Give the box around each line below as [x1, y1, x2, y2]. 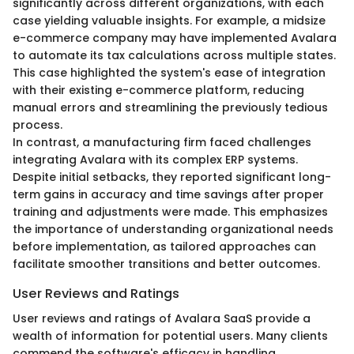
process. [13, 116, 62, 133]
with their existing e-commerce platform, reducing [13, 81, 304, 98]
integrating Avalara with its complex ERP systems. [13, 151, 298, 168]
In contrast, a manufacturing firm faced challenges [13, 134, 311, 150]
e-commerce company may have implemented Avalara [13, 29, 337, 46]
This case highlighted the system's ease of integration [13, 64, 326, 81]
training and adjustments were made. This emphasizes [13, 203, 328, 220]
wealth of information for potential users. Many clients [13, 328, 328, 345]
